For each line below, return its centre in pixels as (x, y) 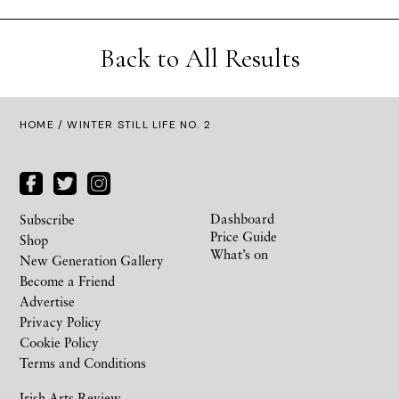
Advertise (47, 301)
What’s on (239, 254)
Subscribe (47, 220)
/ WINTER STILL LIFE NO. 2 (133, 125)
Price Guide (244, 236)
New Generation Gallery (92, 261)
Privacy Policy (61, 322)
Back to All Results (199, 59)
